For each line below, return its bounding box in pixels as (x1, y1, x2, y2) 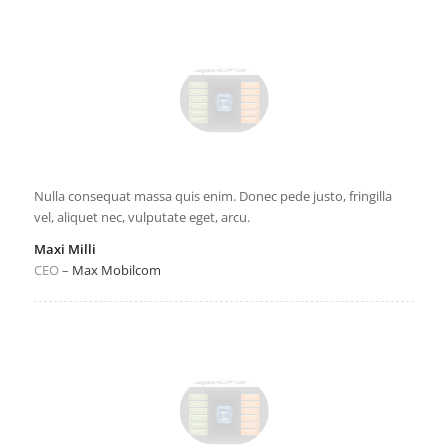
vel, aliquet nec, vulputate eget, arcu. (33, 207, 250, 226)
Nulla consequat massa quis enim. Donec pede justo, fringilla (33, 186, 392, 205)
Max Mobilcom (71, 260, 161, 279)
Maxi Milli (33, 239, 96, 258)
